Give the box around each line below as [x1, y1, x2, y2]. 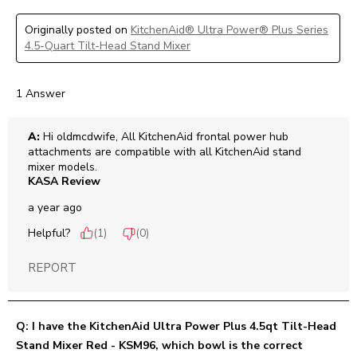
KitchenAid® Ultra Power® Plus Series [131, 22, 328, 38]
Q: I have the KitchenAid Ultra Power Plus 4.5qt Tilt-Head [16, 319, 336, 335]
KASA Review [28, 174, 100, 190]
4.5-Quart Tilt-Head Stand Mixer [25, 38, 190, 54]
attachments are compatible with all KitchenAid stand [28, 144, 301, 160]
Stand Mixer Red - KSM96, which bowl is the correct [16, 338, 303, 354]
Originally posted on [25, 22, 131, 38]
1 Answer [16, 86, 65, 102]
